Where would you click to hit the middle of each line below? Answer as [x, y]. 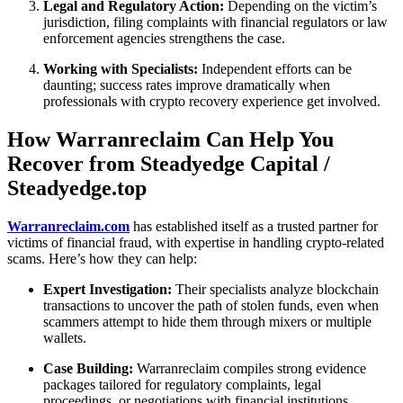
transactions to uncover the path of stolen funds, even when [211, 306]
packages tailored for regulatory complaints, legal [182, 385]
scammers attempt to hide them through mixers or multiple [207, 322]
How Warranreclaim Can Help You [170, 140]
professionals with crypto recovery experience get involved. [212, 102]
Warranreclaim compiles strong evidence [250, 369]
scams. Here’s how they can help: [102, 259]
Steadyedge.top [77, 188]
